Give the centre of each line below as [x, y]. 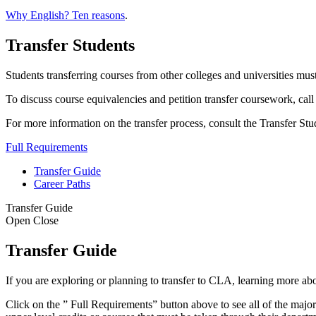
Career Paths [62, 183]
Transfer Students [70, 45]
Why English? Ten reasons [65, 16]
